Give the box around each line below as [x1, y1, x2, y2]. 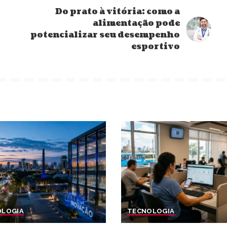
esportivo [131, 41, 180, 52]
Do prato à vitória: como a [55, 6, 180, 17]
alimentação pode [93, 17, 180, 29]
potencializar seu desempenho [30, 29, 180, 41]
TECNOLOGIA [127, 207, 175, 215]
